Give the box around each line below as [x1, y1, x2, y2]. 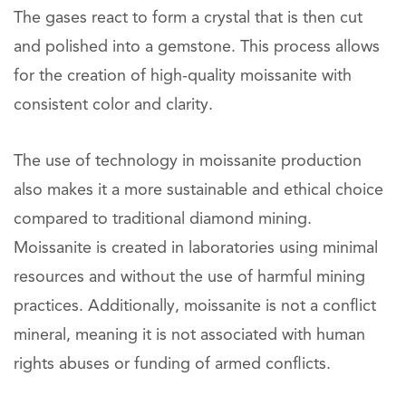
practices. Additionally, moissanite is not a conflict [14, 298, 376, 314]
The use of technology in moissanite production [14, 153, 362, 169]
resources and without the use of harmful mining [14, 269, 365, 285]
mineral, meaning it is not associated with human [14, 327, 365, 343]
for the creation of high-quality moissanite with [14, 68, 352, 84]
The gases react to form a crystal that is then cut [14, 10, 362, 26]
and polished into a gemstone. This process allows [14, 39, 380, 55]
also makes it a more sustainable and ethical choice [14, 182, 383, 198]
